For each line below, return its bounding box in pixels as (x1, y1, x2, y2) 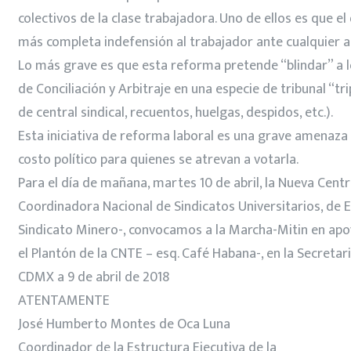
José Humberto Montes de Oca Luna (18, 312, 230, 336)
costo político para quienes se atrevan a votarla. (18, 147, 299, 172)
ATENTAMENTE (18, 288, 110, 313)
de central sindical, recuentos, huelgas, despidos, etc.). (18, 100, 333, 125)
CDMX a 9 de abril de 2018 (18, 265, 169, 289)
